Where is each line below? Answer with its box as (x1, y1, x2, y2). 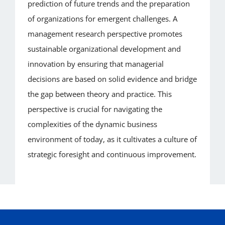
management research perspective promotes (27, 28, 182, 39)
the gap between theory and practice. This (27, 88, 172, 99)
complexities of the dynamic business (27, 119, 157, 129)
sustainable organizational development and (27, 43, 181, 54)
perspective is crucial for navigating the (27, 103, 162, 114)
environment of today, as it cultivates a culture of (27, 134, 197, 144)
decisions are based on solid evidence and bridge (27, 73, 197, 84)
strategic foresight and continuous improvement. (27, 149, 196, 159)
